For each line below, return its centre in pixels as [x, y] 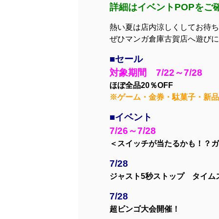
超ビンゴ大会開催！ [145, 209]
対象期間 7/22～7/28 [156, 73]
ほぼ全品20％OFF [141, 86]
